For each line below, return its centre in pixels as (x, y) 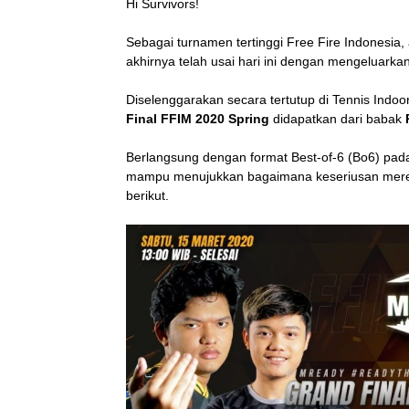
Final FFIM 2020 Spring (198, 119)
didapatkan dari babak (337, 119)
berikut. (147, 196)
